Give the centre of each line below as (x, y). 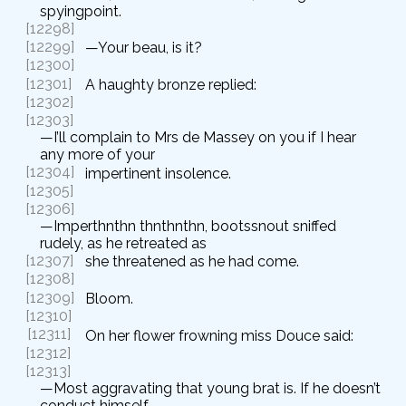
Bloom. (109, 299)
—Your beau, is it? (144, 48)
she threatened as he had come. (192, 262)
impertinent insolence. (158, 173)
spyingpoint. (81, 11)
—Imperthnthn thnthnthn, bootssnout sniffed (188, 227)
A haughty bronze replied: (171, 85)
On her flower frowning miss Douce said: (219, 335)
